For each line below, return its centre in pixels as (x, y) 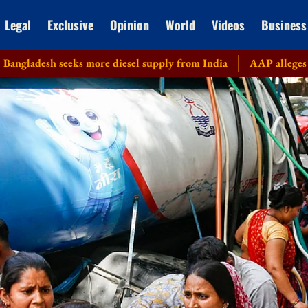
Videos (228, 24)
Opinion (129, 24)
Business (284, 24)
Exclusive (70, 24)
